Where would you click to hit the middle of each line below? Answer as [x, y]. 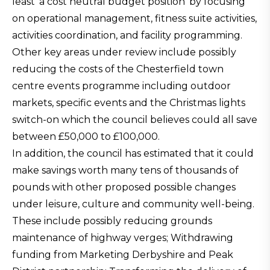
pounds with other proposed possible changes [124, 187]
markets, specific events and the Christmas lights [129, 103]
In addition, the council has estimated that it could [133, 153]
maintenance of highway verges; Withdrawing [123, 238]
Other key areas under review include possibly [124, 52]
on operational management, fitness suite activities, [134, 18]
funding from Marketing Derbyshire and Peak [123, 255]
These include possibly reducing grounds [112, 221]
